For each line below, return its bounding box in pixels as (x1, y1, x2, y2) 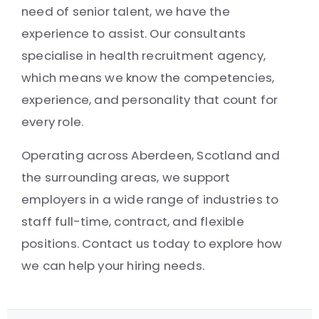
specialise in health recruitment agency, (21, 47, 266, 64)
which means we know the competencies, (21, 69, 275, 86)
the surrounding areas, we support (21, 169, 231, 186)
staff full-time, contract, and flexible (21, 213, 244, 230)
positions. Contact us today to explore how (21, 235, 283, 252)
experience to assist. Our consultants (21, 25, 246, 42)
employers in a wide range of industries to (21, 191, 279, 208)
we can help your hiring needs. (21, 257, 204, 274)
